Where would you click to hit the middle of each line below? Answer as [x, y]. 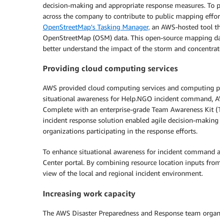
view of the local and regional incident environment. [123, 173]
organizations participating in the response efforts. [120, 131]
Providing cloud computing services [110, 68]
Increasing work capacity [89, 193]
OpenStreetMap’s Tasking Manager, [96, 27]
